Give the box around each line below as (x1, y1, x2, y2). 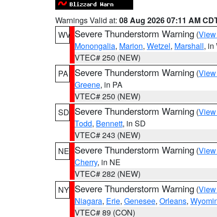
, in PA (100, 79, 123, 90)
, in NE (97, 156, 121, 168)
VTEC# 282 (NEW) (75, 168, 140, 179)
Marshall (174, 40, 204, 51)
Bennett (96, 118, 123, 129)
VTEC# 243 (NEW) (75, 129, 140, 140)
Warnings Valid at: (55, 15, 119, 26)
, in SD (123, 118, 146, 129)
